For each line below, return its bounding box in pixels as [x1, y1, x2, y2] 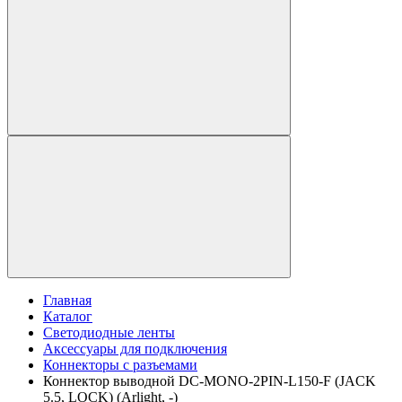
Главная [43, 293, 92, 309]
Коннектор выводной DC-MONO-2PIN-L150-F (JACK [43, 373, 376, 389]
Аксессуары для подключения [43, 341, 227, 357]
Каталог [43, 309, 92, 325]
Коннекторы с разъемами [43, 357, 197, 373]
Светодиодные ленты [43, 325, 175, 341]
